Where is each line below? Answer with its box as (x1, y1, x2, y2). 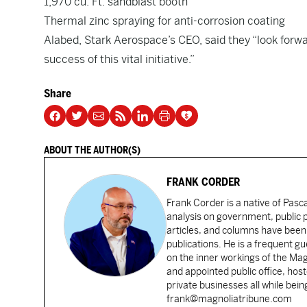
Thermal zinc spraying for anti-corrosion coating (44, 14, 285, 27)
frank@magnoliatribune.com (167, 293, 292, 304)
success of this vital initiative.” (44, 53, 195, 66)
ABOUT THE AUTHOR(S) (44, 145, 140, 156)
